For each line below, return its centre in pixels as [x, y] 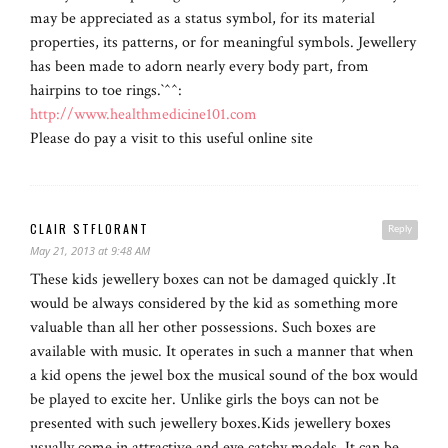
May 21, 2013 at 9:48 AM [90, 251]
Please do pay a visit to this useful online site [171, 139]
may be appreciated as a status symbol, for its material [202, 19]
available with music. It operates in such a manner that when [221, 352]
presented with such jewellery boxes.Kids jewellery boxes [210, 424]
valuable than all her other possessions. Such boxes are [203, 328]
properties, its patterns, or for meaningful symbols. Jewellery [223, 43]
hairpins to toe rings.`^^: [106, 91]
